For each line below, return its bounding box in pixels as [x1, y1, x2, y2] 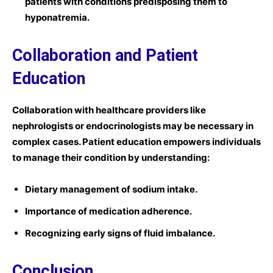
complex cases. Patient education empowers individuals [12, 136, 261, 147]
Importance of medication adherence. [25, 205, 192, 217]
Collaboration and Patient [12, 46, 198, 65]
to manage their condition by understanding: [12, 152, 210, 163]
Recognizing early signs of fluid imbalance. [25, 227, 215, 239]
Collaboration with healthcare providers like [12, 104, 206, 116]
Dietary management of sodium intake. [25, 183, 197, 195]
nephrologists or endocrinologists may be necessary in [12, 120, 253, 132]
